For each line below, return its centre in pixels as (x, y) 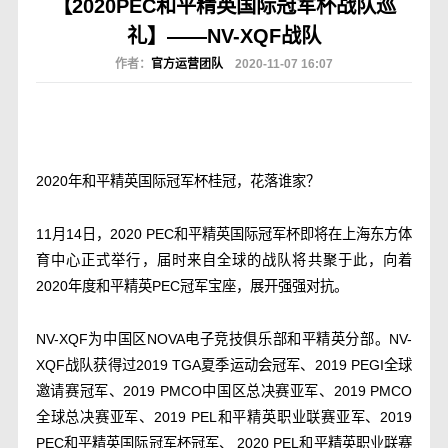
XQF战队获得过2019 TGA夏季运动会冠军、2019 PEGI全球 (224, 365)
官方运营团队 (187, 63)
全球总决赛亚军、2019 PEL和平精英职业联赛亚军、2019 (224, 417)
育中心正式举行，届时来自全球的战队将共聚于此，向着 (224, 260)
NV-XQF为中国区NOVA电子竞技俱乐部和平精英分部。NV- (224, 339)
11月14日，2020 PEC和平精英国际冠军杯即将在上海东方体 (224, 234)
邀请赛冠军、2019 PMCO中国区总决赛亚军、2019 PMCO (224, 391)
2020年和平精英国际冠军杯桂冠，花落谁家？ (177, 181)
